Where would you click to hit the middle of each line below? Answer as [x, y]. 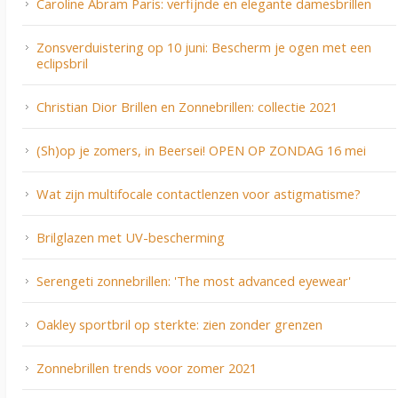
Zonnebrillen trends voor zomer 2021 [147, 368]
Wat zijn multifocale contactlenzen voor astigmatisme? [199, 194]
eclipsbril [62, 64]
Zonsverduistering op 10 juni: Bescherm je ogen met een [204, 48]
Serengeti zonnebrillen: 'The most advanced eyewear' [194, 281]
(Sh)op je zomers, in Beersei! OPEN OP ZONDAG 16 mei [201, 151]
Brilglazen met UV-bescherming [131, 238]
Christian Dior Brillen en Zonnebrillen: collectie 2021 [187, 107]
